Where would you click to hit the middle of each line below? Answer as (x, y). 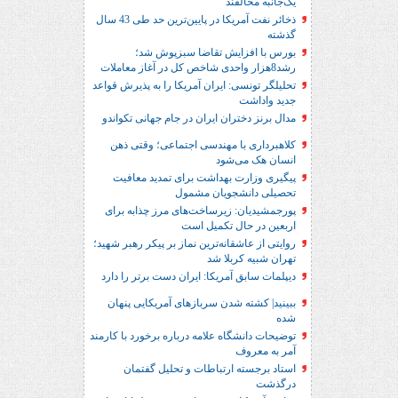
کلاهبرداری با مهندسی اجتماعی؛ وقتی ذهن (203, 145)
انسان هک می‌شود (256, 160)
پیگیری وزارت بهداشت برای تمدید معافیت (204, 178)
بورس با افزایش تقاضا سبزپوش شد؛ (215, 52)
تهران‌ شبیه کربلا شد (251, 259)
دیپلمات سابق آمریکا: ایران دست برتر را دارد (199, 276)
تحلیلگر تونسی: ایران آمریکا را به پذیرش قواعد (194, 85)
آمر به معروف (266, 351)
